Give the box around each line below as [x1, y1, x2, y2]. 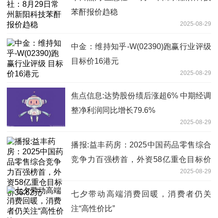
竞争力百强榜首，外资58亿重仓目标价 [71, 155, 211, 164]
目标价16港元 [71, 57, 119, 66]
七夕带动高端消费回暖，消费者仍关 [71, 190, 211, 199]
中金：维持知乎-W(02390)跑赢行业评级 [71, 42, 211, 51]
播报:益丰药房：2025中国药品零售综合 [71, 141, 211, 149]
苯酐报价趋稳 [71, 8, 118, 17]
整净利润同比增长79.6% [71, 106, 155, 115]
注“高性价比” [71, 204, 115, 213]
